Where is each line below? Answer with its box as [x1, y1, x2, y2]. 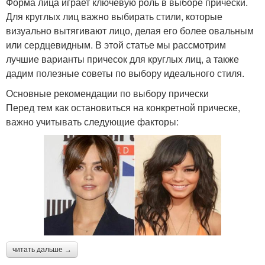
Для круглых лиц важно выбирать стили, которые [6, 9, 222, 24]
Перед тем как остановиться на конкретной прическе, [6, 101, 240, 115]
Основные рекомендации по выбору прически [6, 86, 209, 101]
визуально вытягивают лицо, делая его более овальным [6, 24, 254, 38]
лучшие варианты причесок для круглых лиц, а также [6, 52, 239, 66]
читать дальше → [12, 245, 72, 254]
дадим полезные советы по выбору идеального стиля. [6, 66, 244, 80]
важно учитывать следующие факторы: [6, 115, 179, 129]
